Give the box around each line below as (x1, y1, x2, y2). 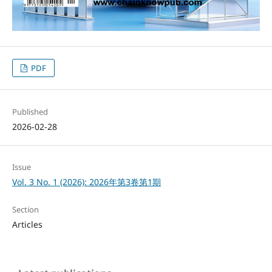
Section (12, 203, 39, 215)
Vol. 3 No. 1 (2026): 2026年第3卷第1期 (12, 175, 161, 188)
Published (12, 106, 48, 117)
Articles (12, 218, 42, 230)
